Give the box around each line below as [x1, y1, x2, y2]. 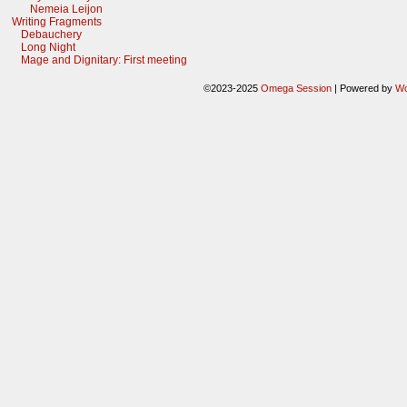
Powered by [336, 83, 395, 94]
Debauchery [21, 28, 82, 41]
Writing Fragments [12, 15, 102, 28]
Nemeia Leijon [30, 3, 103, 15]
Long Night [21, 41, 75, 54]
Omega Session [260, 83, 332, 94]
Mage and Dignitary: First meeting [21, 54, 187, 66]
